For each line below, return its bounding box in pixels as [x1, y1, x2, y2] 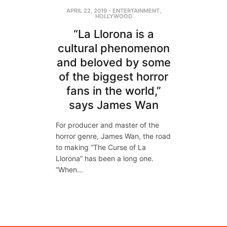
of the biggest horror [59, 69, 168, 83]
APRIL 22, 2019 [66, 7, 107, 14]
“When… [56, 165, 83, 174]
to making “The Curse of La [56, 142, 146, 152]
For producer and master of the [56, 120, 159, 129]
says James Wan [68, 98, 159, 111]
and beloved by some [56, 55, 171, 69]
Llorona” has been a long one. [56, 154, 154, 163]
